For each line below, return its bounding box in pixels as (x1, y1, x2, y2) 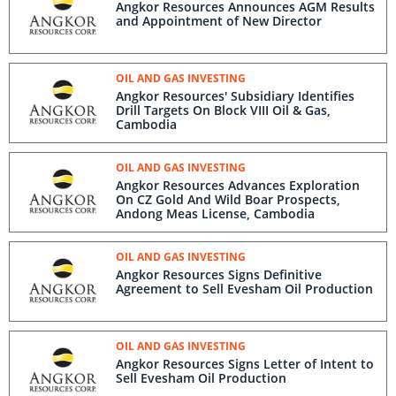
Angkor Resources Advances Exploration (116, 177, 360, 194)
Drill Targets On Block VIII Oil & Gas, (116, 102, 331, 118)
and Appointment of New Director (116, 12, 322, 29)
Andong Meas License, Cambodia (116, 205, 315, 222)
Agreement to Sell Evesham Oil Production (116, 280, 373, 297)
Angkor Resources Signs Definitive (116, 266, 322, 283)
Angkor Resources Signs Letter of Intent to (116, 355, 374, 372)
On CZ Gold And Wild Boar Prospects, (116, 191, 340, 208)
